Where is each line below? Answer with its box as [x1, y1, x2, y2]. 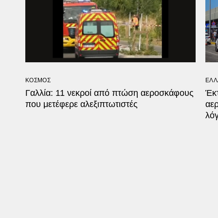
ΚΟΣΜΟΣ [25, 76, 51, 84]
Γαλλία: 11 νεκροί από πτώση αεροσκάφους [25, 88, 194, 98]
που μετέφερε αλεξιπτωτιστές [25, 99, 138, 109]
